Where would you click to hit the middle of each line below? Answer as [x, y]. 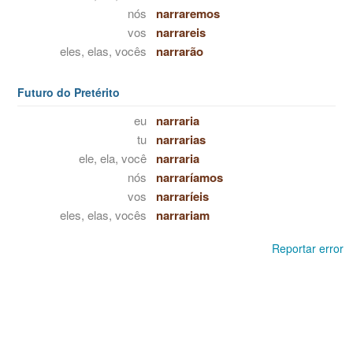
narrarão [179, 51]
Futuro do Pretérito [69, 92]
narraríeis [182, 196]
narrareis [180, 32]
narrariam [182, 215]
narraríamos [189, 177]
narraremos [188, 13]
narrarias [180, 139]
